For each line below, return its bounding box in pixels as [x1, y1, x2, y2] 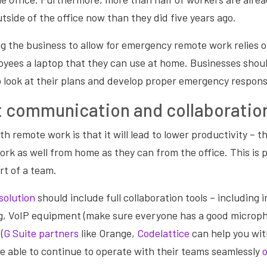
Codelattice [137, 226, 190, 240]
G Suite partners [4, 226, 79, 240]
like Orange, [79, 226, 137, 240]
